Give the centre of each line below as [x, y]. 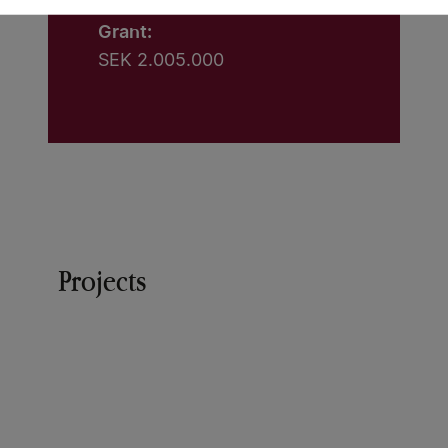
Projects [102, 280]
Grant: [125, 31]
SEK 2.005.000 [161, 61]
